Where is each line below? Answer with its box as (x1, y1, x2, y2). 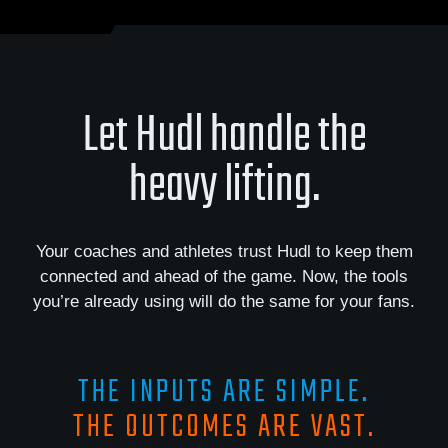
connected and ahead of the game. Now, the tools (40, 266, 408, 286)
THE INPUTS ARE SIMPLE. (78, 366, 370, 418)
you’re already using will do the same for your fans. (33, 291, 415, 311)
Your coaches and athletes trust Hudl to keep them (35, 241, 413, 261)
